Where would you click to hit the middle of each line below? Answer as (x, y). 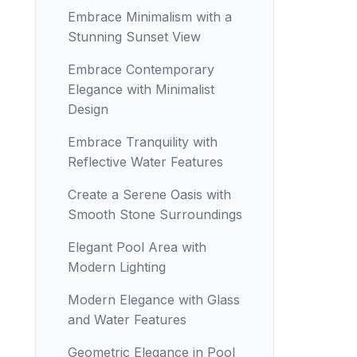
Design (88, 109)
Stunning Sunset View (134, 37)
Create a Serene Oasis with (149, 194)
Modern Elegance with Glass (154, 300)
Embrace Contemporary (141, 69)
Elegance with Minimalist (141, 89)
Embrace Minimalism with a (150, 17)
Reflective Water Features (145, 162)
